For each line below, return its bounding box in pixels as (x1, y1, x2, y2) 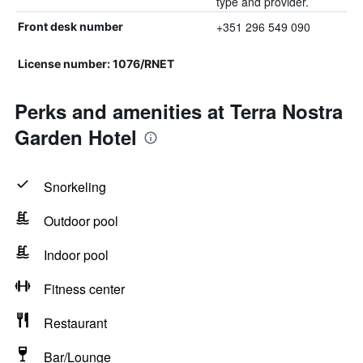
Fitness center (44, 280, 125, 298)
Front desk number (18, 19, 123, 33)
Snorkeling (44, 177, 106, 196)
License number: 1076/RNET (18, 57, 174, 70)
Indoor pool (44, 246, 109, 264)
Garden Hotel (15, 123, 137, 151)
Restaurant (44, 314, 107, 332)
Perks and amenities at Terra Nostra (15, 97, 343, 125)
